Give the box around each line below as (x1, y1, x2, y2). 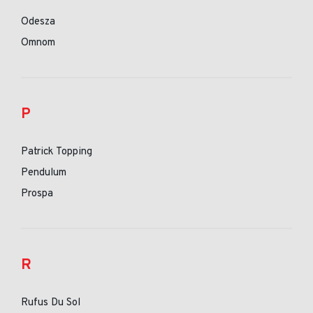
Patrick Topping (21, 145, 92, 159)
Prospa (21, 187, 53, 201)
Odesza (21, 15, 55, 29)
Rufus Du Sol (21, 296, 80, 310)
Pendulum (21, 166, 66, 180)
